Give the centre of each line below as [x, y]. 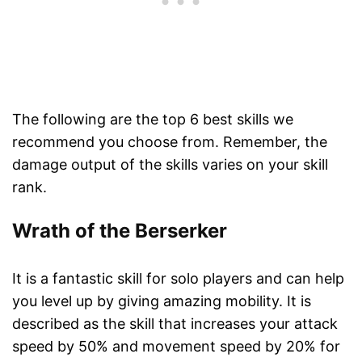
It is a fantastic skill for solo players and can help [178, 279]
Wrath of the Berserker [120, 231]
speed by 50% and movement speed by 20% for [176, 347]
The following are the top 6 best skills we [153, 120]
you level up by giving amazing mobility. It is [162, 301]
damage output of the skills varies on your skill [170, 165]
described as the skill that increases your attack [175, 324]
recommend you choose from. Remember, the [170, 142]
